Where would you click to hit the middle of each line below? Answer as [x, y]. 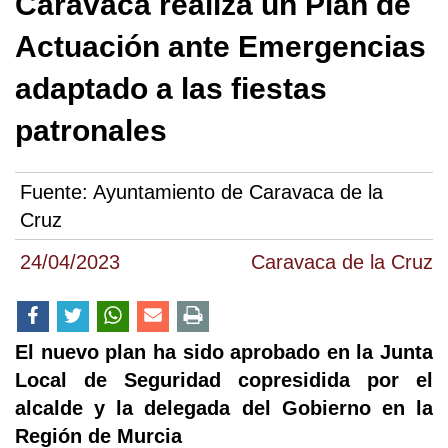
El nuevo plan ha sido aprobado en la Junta [224, 352]
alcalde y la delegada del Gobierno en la [224, 408]
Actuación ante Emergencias [220, 46]
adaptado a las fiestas [171, 88]
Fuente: [56, 192]
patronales [91, 130]
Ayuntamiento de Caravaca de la [238, 192]
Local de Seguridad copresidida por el [224, 380]
